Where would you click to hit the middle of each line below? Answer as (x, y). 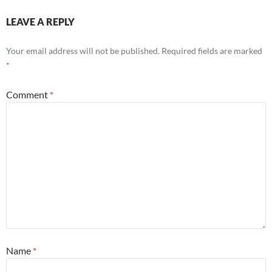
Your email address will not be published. (83, 50)
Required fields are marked (212, 50)
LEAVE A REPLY (40, 21)
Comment (28, 94)
